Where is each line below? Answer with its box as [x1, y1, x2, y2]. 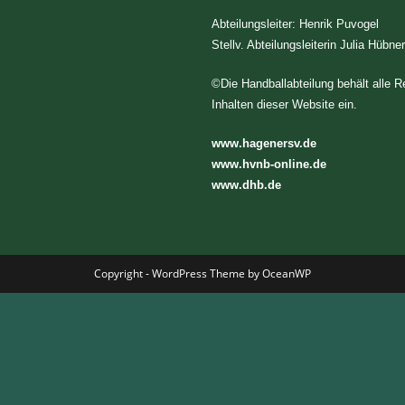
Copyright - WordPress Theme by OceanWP [94, 265, 311, 281]
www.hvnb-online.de [212, 156, 326, 171]
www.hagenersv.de [212, 136, 316, 150]
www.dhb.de [212, 177, 281, 192]
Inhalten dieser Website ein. [212, 97, 357, 111]
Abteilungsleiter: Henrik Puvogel [212, 16, 379, 31]
